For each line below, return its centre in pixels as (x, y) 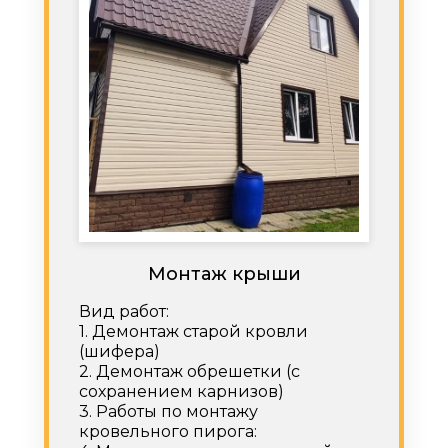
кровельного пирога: (168, 431)
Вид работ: (124, 311)
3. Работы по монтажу (168, 411)
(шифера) (119, 351)
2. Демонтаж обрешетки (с (189, 371)
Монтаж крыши (224, 273)
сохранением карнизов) (181, 391)
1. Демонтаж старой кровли (193, 331)
